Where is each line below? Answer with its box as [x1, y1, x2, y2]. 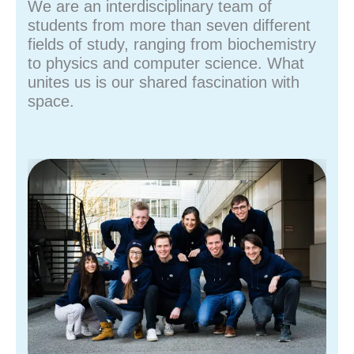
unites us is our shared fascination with [28, 73, 299, 92]
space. [28, 92, 74, 111]
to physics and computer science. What [28, 55, 304, 73]
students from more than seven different [28, 17, 311, 35]
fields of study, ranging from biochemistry [28, 36, 316, 54]
